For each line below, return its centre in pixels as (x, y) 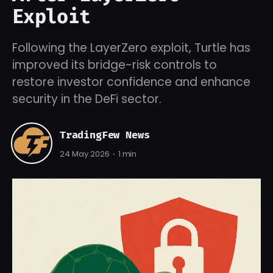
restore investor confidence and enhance (131, 82)
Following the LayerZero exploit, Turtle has (131, 48)
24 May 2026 (85, 154)
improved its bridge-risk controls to (115, 65)
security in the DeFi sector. (87, 99)
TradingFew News (105, 135)
